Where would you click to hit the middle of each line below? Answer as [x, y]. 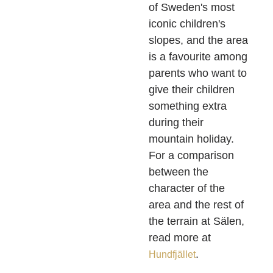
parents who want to [198, 73]
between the [179, 172]
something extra [188, 106]
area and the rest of [196, 205]
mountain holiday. [191, 139]
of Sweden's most [192, 8]
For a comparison [191, 156]
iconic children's [187, 24]
